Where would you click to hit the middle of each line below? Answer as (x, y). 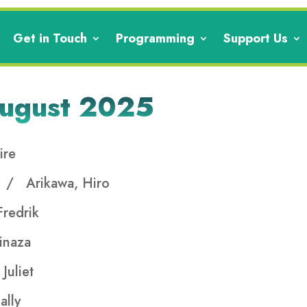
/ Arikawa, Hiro (58, 184)
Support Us (256, 39)
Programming (156, 39)
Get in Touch (50, 39)
